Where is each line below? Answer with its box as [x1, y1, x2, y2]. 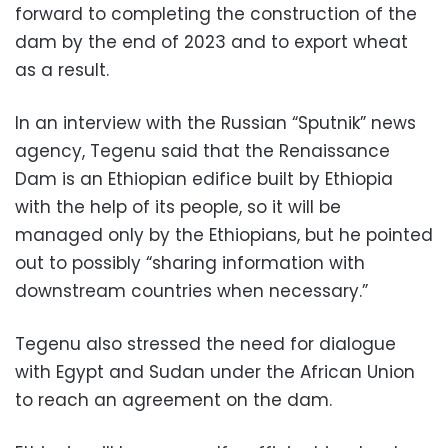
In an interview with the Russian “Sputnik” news [15, 110, 416, 135]
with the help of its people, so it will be [15, 194, 341, 219]
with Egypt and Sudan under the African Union [15, 359, 415, 384]
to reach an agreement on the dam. [15, 387, 332, 412]
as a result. [15, 57, 109, 82]
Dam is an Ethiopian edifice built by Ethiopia [15, 166, 393, 191]
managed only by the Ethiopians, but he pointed [15, 222, 433, 247]
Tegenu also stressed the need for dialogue [15, 331, 396, 356]
